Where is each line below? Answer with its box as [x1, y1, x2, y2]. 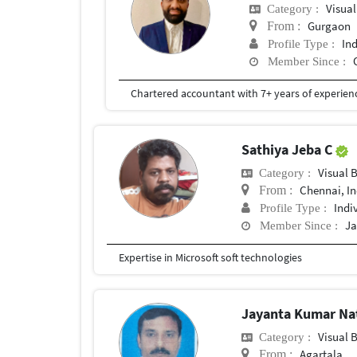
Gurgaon [308, 18, 351, 34]
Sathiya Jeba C [241, 140, 336, 159]
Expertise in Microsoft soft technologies [119, 250, 302, 265]
